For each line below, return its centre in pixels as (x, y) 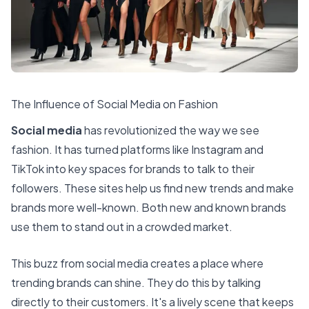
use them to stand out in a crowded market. (122, 226)
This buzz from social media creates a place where (137, 263)
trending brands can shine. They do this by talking (136, 283)
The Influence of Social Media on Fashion (114, 104)
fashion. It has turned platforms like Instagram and (137, 149)
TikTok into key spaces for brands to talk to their (133, 168)
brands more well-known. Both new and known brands (149, 207)
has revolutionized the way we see (171, 130)
